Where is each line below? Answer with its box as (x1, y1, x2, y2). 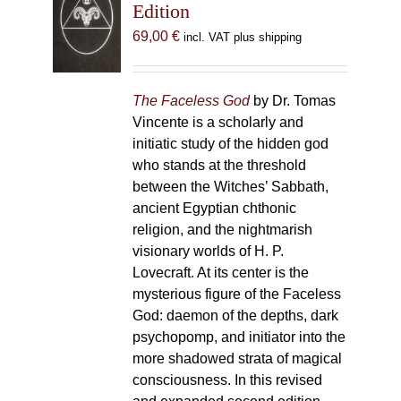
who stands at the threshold (132, 158, 306, 173)
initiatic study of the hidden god (132, 136, 328, 151)
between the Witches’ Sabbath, (132, 179, 328, 194)
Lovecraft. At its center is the (132, 265, 309, 280)
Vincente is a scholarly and (132, 115, 303, 130)
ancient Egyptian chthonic (132, 200, 296, 216)
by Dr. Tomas (249, 93, 336, 108)
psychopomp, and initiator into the (132, 329, 346, 345)
